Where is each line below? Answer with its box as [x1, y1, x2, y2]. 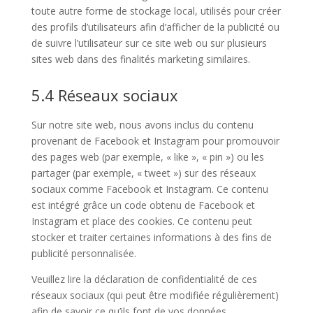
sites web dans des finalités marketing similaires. [31, 52, 250, 66]
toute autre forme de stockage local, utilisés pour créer [31, 4, 281, 17]
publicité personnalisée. [31, 247, 136, 260]
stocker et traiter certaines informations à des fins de [31, 231, 272, 244]
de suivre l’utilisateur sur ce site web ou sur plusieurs [31, 36, 267, 50]
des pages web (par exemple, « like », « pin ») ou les [31, 150, 264, 163]
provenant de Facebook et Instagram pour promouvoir [31, 134, 279, 147]
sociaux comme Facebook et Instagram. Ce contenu [31, 182, 268, 196]
